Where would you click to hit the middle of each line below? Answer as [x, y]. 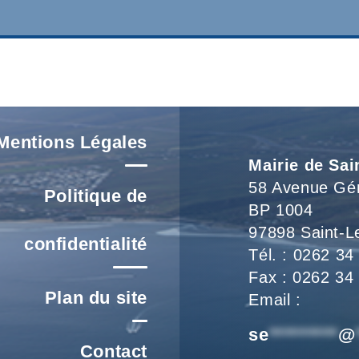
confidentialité [86, 244]
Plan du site [96, 298]
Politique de [95, 196]
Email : [275, 300]
